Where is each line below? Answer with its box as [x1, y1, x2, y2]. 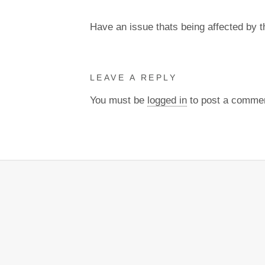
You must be [90, 94, 147, 106]
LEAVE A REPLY [90, 73, 177, 83]
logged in [147, 94, 187, 106]
